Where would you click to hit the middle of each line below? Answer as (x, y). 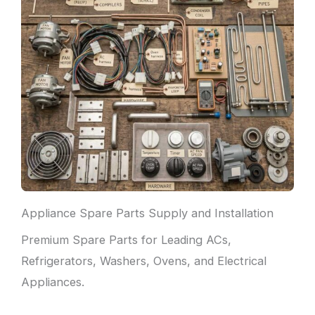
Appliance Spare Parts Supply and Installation (147, 213)
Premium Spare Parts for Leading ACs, (126, 240)
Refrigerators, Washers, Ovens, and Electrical (144, 261)
